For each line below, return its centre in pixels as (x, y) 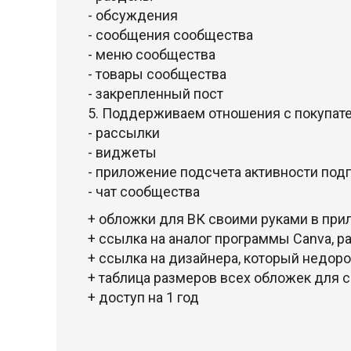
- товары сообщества (157, 74)
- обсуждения (133, 15)
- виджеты (122, 152)
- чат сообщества (144, 192)
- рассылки (124, 133)
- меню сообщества (152, 54)
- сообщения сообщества (170, 35)
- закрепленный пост (156, 94)
